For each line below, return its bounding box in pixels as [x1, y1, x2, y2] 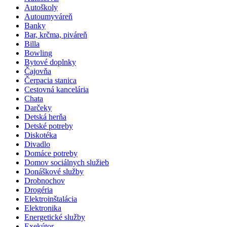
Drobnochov [24, 176, 65, 185]
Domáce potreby [24, 148, 78, 158]
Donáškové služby [24, 167, 84, 176]
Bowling [24, 48, 52, 57]
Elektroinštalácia [24, 194, 77, 203]
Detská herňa [24, 112, 66, 121]
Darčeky [24, 103, 52, 112]
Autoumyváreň [24, 12, 72, 21]
